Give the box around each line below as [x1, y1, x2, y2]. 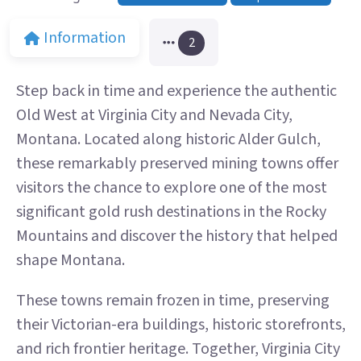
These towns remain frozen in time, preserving [16, 289, 330, 313]
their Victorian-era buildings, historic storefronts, [16, 313, 346, 337]
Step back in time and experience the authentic [16, 80, 337, 103]
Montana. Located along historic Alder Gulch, [16, 128, 321, 151]
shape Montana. [16, 249, 125, 272]
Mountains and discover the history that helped [16, 225, 338, 248]
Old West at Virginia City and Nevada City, [16, 104, 293, 127]
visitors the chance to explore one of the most [16, 176, 327, 200]
